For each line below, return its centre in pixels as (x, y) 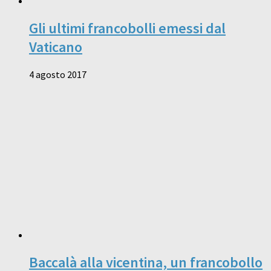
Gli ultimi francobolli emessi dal (127, 28)
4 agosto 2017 (58, 75)
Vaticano (56, 47)
